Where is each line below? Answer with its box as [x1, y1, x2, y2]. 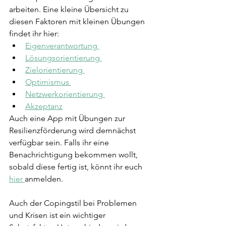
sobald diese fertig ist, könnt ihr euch [9, 162, 144, 172]
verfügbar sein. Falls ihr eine [9, 138, 111, 148]
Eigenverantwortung [25, 41, 99, 51]
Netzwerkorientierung [25, 89, 105, 99]
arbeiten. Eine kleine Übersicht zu [9, 5, 131, 15]
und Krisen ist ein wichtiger [9, 210, 107, 220]
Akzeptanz [25, 101, 63, 111]
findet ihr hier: [9, 29, 61, 39]
